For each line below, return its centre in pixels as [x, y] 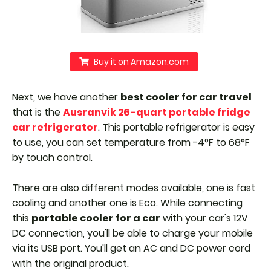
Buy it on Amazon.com [141, 61]
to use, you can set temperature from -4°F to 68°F [131, 142]
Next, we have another [66, 97]
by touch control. [54, 157]
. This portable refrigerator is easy [176, 127]
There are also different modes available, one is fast [134, 188]
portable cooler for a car [96, 218]
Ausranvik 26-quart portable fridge [157, 112]
